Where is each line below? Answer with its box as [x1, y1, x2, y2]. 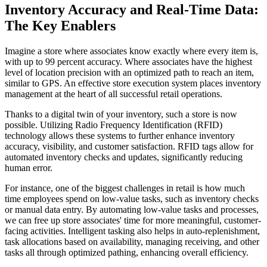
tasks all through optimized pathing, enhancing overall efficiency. [5, 247, 249, 257]
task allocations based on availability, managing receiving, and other [5, 236, 259, 247]
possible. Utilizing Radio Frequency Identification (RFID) [5, 119, 222, 130]
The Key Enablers [5, 17, 116, 33]
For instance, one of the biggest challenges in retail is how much [5, 182, 245, 193]
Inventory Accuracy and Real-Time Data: [5, 1, 259, 17]
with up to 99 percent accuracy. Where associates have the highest [5, 56, 252, 67]
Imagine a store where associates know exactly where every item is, [5, 45, 258, 56]
